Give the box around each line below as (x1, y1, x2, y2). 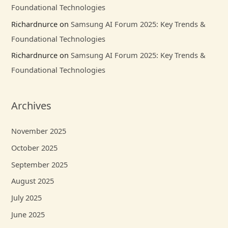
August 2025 (11, 176, 54, 186)
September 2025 (11, 159, 68, 169)
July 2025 (11, 192, 42, 203)
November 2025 (11, 126, 67, 136)
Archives (11, 99, 52, 113)
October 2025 (11, 142, 58, 153)
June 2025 (11, 209, 45, 219)
